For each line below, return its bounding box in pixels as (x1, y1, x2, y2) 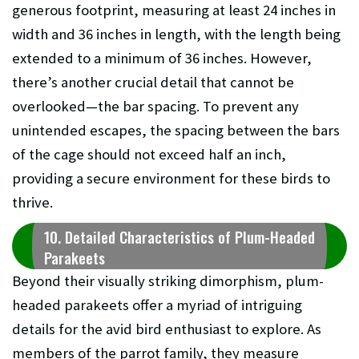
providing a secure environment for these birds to (12, 169, 330, 188)
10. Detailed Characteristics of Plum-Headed (44, 226, 315, 248)
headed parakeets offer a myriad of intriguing (12, 296, 302, 315)
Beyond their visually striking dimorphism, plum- (12, 272, 324, 291)
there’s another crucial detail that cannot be (12, 73, 294, 92)
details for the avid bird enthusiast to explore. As (12, 320, 321, 339)
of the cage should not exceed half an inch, (12, 145, 286, 164)
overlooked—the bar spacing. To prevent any (12, 97, 299, 116)
